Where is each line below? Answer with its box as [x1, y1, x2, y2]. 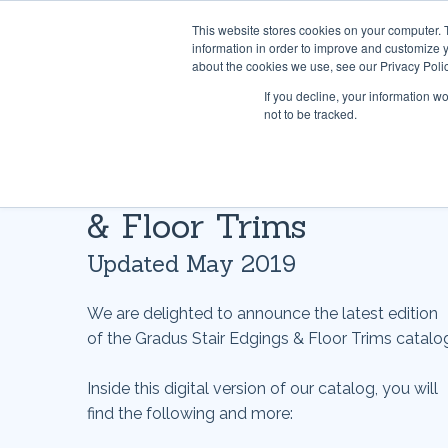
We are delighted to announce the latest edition [87, 304, 438, 323]
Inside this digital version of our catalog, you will [87, 379, 438, 398]
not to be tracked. [264, 105, 357, 122]
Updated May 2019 [87, 249, 296, 278]
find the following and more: [87, 404, 293, 423]
